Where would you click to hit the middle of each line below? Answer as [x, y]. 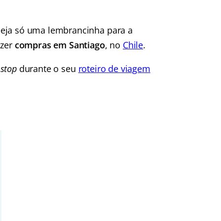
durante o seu [47, 69]
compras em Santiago [60, 45]
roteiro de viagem [114, 69]
